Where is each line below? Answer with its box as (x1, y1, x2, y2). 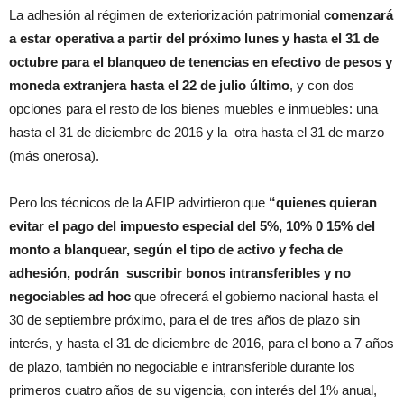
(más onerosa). (9, 148, 99, 164)
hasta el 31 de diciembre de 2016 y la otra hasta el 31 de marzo (9, 124, 384, 141)
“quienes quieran (269, 195, 377, 211)
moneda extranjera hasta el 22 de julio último (9, 78, 289, 94)
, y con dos (289, 78, 354, 94)
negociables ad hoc (9, 289, 131, 305)
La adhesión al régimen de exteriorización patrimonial (9, 7, 324, 23)
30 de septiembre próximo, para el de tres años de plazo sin (9, 312, 360, 328)
